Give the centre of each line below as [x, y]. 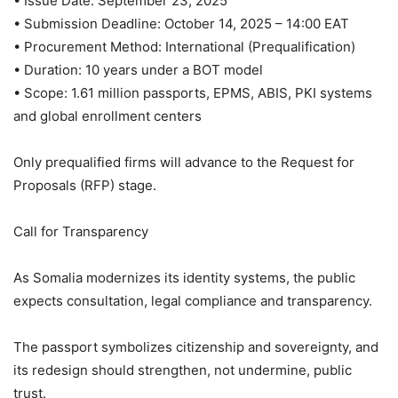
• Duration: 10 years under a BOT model [138, 69]
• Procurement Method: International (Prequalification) [184, 46]
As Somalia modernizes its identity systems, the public [184, 277]
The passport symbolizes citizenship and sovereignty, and [196, 346]
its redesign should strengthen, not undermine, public [183, 370]
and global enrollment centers [107, 115]
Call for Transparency [81, 231]
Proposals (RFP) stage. [85, 185]
